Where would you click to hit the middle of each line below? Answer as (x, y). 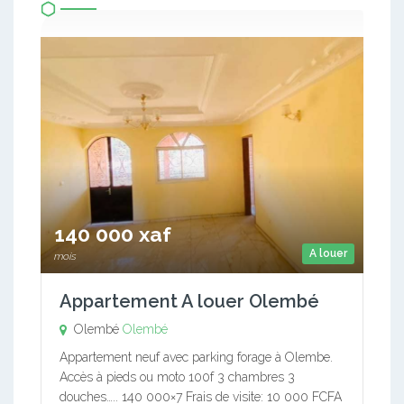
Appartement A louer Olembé (189, 301)
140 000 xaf (113, 234)
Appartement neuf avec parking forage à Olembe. (196, 357)
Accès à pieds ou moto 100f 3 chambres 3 (177, 377)
